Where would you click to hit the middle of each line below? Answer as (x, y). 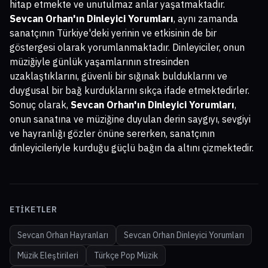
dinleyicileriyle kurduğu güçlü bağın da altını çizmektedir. (132, 148)
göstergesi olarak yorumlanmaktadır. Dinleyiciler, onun (127, 48)
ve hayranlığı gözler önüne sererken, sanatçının (112, 134)
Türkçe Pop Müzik (126, 256)
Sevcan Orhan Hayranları (63, 235)
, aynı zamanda (206, 19)
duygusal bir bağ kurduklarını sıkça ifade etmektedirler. (130, 91)
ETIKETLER (33, 210)
